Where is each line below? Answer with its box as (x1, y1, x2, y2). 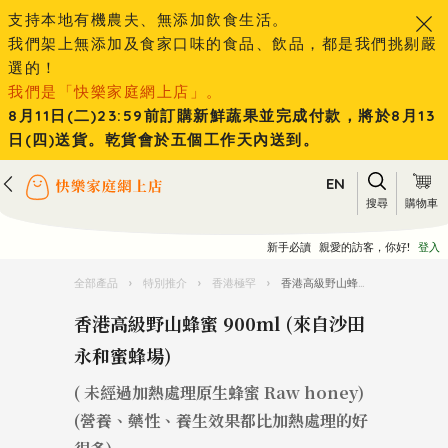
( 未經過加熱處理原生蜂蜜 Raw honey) (74, 381, 364, 404)
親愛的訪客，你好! (319, 240, 410, 254)
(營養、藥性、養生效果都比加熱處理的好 (74, 409, 368, 432)
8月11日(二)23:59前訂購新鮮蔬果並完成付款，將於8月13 (8, 106, 435, 125)
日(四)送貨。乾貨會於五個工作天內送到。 (8, 130, 319, 149)
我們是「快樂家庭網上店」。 (8, 82, 223, 101)
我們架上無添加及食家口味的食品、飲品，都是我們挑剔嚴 (8, 34, 437, 53)
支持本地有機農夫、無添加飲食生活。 (8, 10, 289, 29)
